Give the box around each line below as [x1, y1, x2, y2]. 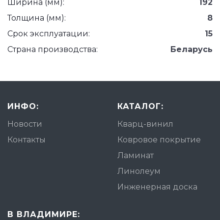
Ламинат [117, 151, 154, 160]
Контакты [7, 135, 46, 144]
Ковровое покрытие [117, 135, 201, 144]
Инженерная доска [117, 182, 197, 192]
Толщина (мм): [7, 13, 66, 23]
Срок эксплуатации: [7, 29, 90, 38]
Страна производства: [7, 45, 98, 54]
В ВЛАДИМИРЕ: [7, 210, 80, 219]
